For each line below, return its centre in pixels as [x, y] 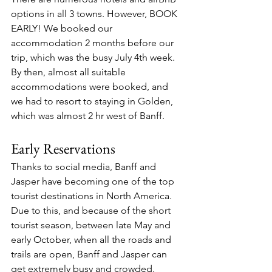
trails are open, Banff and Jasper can [90, 254]
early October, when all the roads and [92, 240]
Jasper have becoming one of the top [94, 181]
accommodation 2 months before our [93, 43]
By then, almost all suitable [70, 72]
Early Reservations [63, 148]
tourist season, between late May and [92, 225]
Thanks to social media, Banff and [85, 167]
